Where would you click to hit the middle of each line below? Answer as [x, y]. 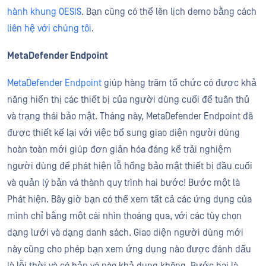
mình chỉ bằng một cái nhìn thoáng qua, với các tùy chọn [124, 216]
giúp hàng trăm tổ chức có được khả [179, 83]
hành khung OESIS [44, 12]
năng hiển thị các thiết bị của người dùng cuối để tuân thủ [128, 100]
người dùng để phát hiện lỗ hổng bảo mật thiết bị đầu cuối [130, 166]
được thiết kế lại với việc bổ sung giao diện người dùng [123, 133]
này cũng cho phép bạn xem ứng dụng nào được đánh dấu [129, 249]
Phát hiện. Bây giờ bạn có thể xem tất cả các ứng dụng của [129, 199]
